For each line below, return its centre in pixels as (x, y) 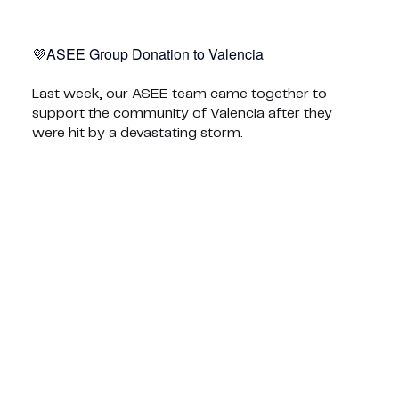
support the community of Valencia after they (182, 113)
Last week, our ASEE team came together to (179, 94)
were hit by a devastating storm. (137, 133)
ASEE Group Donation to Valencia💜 (155, 53)
